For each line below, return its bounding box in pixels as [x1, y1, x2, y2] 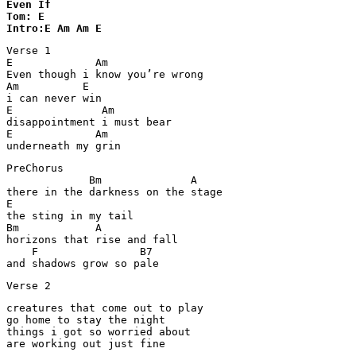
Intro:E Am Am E [6, 22, 102, 34]
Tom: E [6, 10, 44, 22]
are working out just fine [6, 338, 165, 350]
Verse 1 [6, 44, 51, 56]
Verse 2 [6, 280, 51, 292]
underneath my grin [6, 140, 121, 152]
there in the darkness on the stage [6, 186, 222, 198]
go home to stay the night [6, 314, 165, 326]
